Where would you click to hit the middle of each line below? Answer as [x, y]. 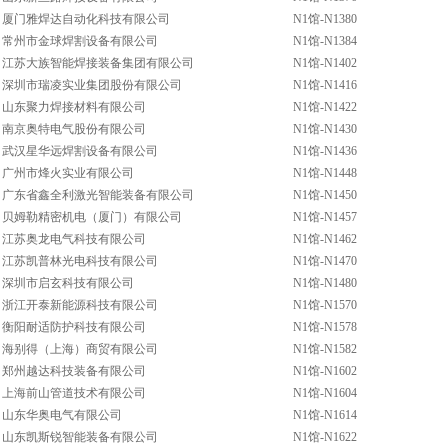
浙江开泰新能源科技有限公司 [80, 305]
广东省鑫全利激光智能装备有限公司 [98, 195]
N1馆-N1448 [325, 173]
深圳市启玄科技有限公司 [68, 283]
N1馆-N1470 [325, 261]
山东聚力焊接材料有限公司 [74, 107]
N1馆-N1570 [325, 305]
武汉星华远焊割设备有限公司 [80, 151]
